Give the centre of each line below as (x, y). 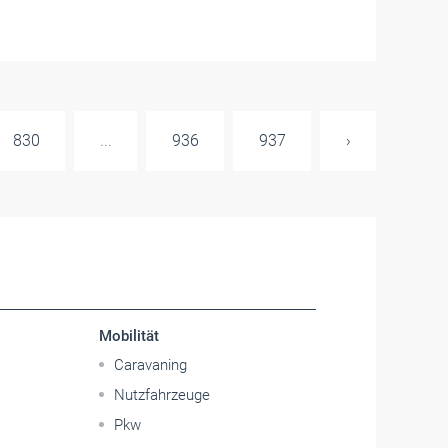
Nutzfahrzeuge (162, 395)
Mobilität (129, 336)
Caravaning (151, 365)
